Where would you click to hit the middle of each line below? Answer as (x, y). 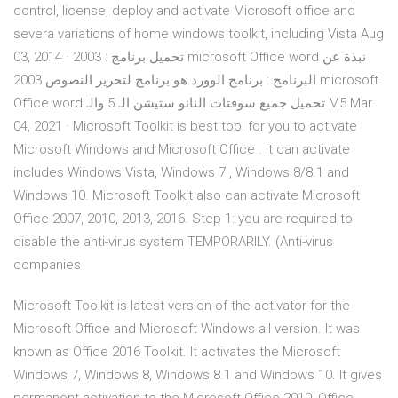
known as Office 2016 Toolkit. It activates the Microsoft (177, 352)
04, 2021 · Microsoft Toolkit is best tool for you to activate (185, 127)
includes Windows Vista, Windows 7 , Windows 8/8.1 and (181, 173)
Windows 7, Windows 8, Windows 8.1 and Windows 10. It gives (198, 375)
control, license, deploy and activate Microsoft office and (184, 11)
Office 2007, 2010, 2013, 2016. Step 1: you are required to (183, 219)
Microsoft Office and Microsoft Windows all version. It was (187, 329)
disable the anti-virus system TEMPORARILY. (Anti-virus (173, 242)
